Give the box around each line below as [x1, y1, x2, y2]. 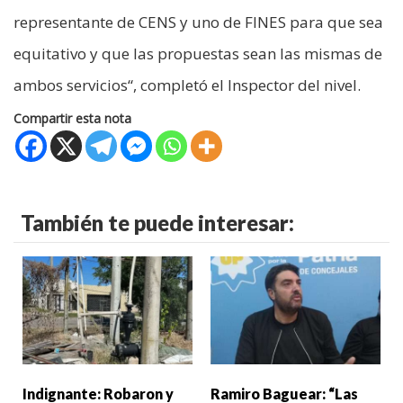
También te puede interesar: [21, 210, 294, 237]
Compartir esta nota [13, 110, 131, 128]
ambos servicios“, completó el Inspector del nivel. [13, 75, 361, 96]
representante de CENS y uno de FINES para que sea [13, 12, 383, 33]
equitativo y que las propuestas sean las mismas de [13, 43, 382, 65]
